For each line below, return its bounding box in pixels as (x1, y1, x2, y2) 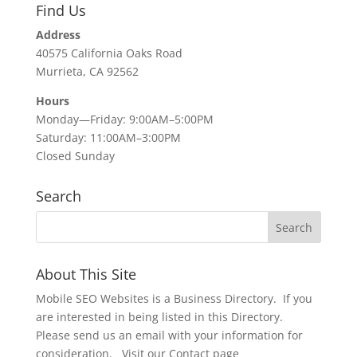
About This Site (35, 265, 136, 284)
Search (35, 186, 81, 206)
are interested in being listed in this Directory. (35, 309, 286, 324)
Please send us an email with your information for (35, 328, 303, 343)
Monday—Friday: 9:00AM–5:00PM (35, 112, 214, 127)
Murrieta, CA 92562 (35, 64, 139, 79)
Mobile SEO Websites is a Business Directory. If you (35, 291, 312, 306)
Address (35, 27, 80, 42)
